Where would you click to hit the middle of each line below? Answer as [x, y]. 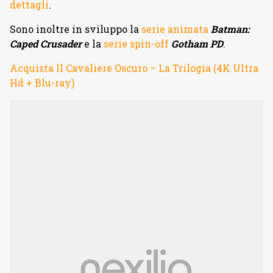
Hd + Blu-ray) [42, 83]
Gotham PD [197, 44]
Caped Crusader [46, 44]
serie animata [175, 29]
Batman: [230, 29]
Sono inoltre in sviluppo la [76, 29]
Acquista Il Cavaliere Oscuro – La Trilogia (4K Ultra [134, 68]
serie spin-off [136, 44]
